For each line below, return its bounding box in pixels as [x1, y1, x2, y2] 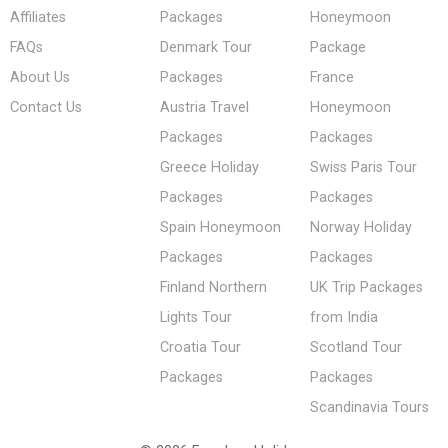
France [309, 69, 354, 87]
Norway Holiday [309, 219, 412, 237]
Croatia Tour [159, 339, 241, 357]
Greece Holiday [159, 159, 259, 177]
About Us [10, 69, 70, 87]
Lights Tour [159, 309, 232, 327]
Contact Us [10, 99, 82, 117]
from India [309, 309, 378, 327]
